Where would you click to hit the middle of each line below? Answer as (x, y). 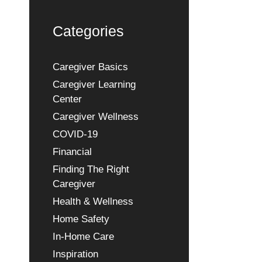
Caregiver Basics (90, 67)
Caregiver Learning (94, 85)
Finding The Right (91, 169)
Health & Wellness (93, 201)
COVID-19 (75, 134)
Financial (72, 152)
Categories (88, 31)
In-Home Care (83, 237)
